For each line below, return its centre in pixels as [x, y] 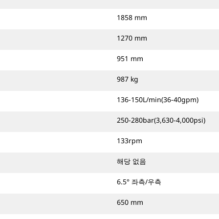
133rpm [130, 141]
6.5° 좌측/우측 [139, 182]
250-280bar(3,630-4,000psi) [161, 120]
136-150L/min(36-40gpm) [158, 99]
